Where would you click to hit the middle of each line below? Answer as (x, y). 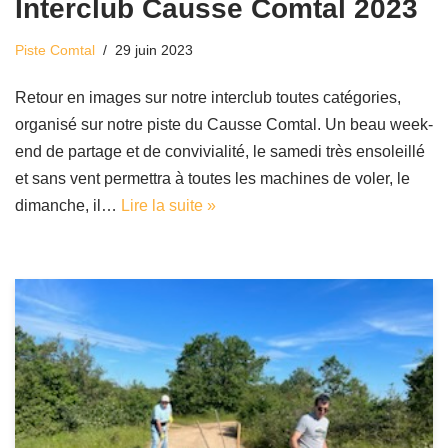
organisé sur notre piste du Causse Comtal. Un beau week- (224, 125)
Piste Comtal (55, 50)
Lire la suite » (168, 206)
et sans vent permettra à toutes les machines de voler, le (212, 179)
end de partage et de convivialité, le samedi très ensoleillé (220, 152)
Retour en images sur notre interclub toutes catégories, (208, 98)
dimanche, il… (68, 206)
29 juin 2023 (154, 50)
